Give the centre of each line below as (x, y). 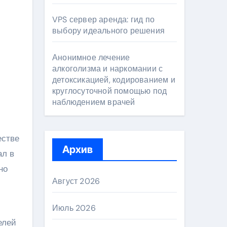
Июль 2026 (74, 208)
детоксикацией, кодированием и (114, 80)
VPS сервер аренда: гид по (103, 20)
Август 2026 (76, 181)
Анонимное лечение (91, 58)
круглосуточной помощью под (110, 91)
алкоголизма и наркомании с (108, 69)
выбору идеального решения (108, 31)
